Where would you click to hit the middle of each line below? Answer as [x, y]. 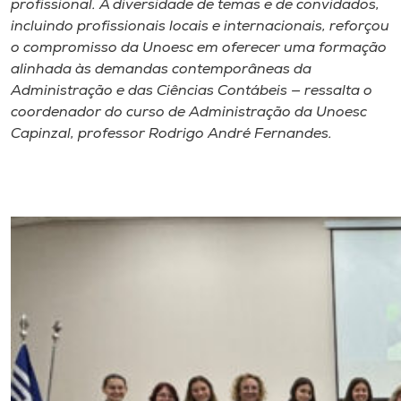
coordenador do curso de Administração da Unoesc [189, 112]
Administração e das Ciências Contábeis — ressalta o [192, 91]
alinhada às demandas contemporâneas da [161, 69]
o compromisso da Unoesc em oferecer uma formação [199, 48]
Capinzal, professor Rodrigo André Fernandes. [171, 134]
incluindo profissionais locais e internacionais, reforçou [200, 26]
